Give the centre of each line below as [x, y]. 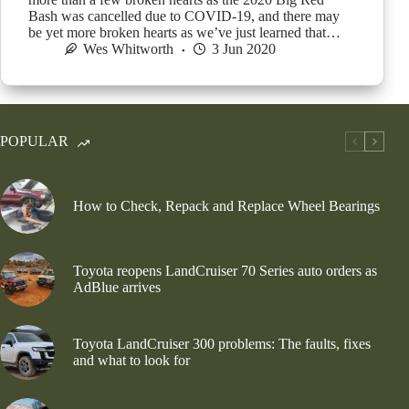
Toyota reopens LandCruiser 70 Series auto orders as [225, 270]
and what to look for [131, 360]
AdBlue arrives [117, 287]
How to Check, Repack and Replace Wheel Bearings [226, 205]
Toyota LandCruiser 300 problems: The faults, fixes [222, 343]
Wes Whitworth [128, 48]
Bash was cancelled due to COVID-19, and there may [184, 16]
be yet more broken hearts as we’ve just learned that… [184, 32]
